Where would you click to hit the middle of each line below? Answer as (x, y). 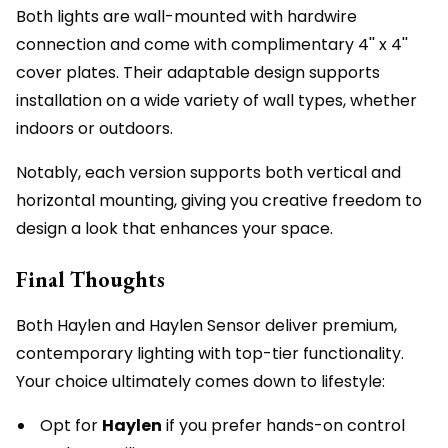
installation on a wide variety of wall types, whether (216, 101)
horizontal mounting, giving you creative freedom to (219, 201)
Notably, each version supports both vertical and (208, 173)
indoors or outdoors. (94, 129)
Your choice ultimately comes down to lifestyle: (200, 382)
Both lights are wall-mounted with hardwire (186, 17)
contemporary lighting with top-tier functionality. (210, 354)
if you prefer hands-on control (283, 426)
